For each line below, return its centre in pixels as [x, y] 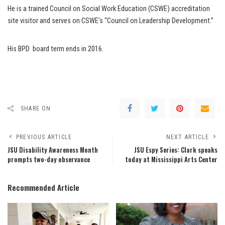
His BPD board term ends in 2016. [55, 49]
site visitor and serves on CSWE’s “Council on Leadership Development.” [110, 21]
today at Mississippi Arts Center [171, 159]
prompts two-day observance [49, 159]
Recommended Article [43, 187]
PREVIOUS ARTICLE [44, 137]
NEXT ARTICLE [187, 137]
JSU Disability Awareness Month [53, 150]
